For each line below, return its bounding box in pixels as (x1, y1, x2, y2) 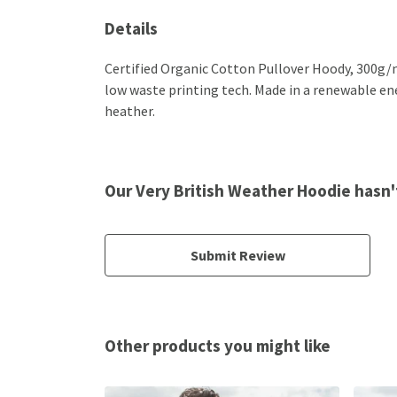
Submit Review (190, 245, 285, 264)
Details (105, 17, 158, 39)
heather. (105, 101, 155, 120)
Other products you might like (105, 334, 331, 356)
